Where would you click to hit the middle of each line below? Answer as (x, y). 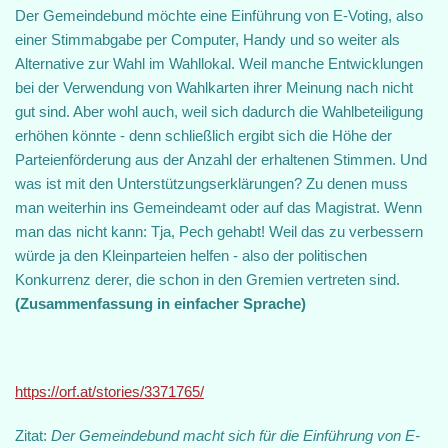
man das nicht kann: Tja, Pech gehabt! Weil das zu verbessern (219, 231)
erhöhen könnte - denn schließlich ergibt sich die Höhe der (203, 135)
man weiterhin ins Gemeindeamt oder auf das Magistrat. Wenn (218, 207)
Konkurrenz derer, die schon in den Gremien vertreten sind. (207, 279)
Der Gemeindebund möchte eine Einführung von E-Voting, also (219, 15)
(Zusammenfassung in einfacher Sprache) (160, 303)
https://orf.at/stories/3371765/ (109, 391)
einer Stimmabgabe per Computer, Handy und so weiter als (207, 39)
